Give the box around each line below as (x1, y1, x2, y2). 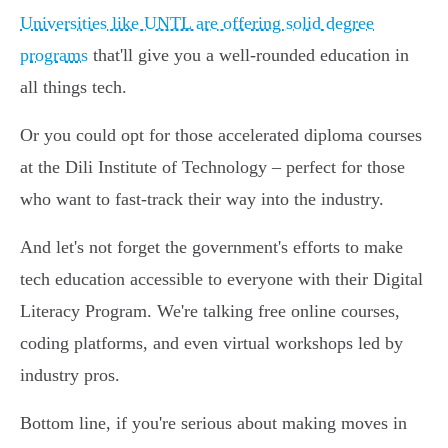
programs (20, 45, 88, 66)
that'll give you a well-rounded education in (88, 45, 409, 66)
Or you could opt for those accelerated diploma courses (20, 125, 422, 146)
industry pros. (20, 365, 120, 386)
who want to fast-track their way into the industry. (20, 189, 384, 210)
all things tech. (20, 77, 127, 98)
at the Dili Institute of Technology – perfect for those (20, 157, 405, 178)
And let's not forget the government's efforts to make (20, 237, 403, 258)
